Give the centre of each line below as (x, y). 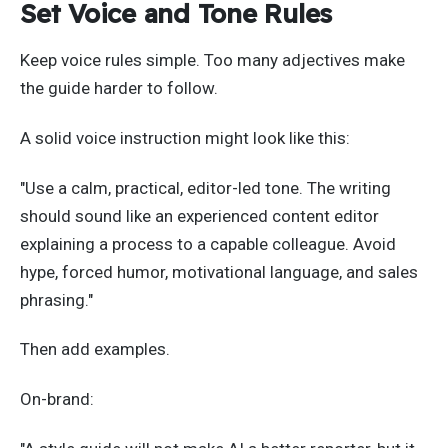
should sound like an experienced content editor (199, 215)
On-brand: (57, 399)
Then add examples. (95, 349)
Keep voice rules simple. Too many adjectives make (212, 60)
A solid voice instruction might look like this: (185, 137)
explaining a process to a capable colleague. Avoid (208, 243)
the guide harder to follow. (119, 88)
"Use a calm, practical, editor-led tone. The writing (205, 187)
